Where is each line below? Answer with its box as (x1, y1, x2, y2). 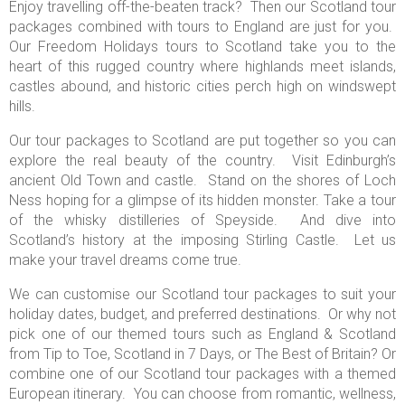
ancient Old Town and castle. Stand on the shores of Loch (9, 171, 396, 189)
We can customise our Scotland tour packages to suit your (9, 285, 396, 303)
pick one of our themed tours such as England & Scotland (9, 325, 396, 343)
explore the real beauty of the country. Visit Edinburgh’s (9, 151, 396, 169)
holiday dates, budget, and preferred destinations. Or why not (9, 305, 396, 323)
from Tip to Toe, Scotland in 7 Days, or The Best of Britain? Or (9, 344, 396, 363)
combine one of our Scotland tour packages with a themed (9, 364, 396, 382)
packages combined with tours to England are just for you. (9, 17, 396, 35)
